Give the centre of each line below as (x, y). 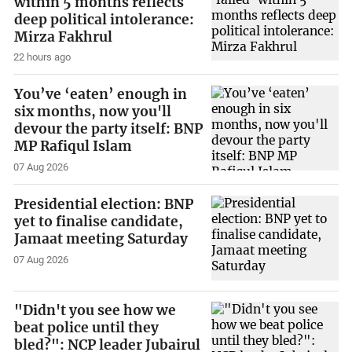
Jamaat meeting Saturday (101, 238)
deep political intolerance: (104, 19)
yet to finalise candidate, (99, 221)
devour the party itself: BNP (109, 129)
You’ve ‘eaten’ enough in (101, 95)
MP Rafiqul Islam (73, 147)
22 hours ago (42, 57)
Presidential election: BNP (104, 204)
